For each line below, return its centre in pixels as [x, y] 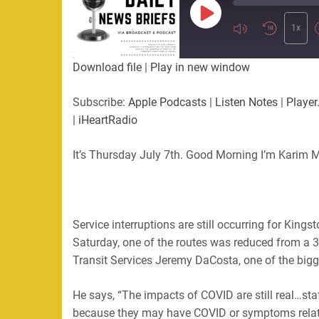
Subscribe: [100, 102]
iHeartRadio [108, 120]
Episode [225, 29]
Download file [107, 67]
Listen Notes [246, 102]
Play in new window [200, 67]
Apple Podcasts [167, 102]
